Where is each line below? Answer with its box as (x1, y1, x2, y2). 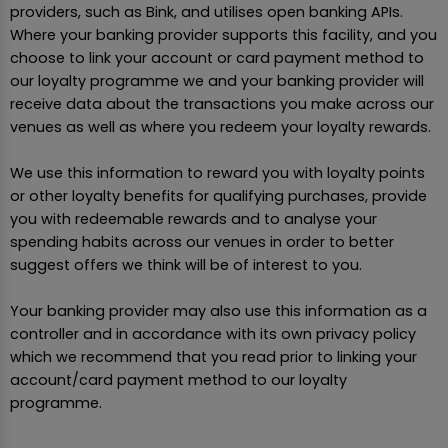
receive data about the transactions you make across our (10, 94, 434, 115)
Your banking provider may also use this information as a (10, 301, 427, 322)
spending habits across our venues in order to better (10, 232, 394, 253)
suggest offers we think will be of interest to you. (10, 255, 362, 276)
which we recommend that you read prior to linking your (10, 347, 417, 368)
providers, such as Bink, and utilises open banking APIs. (10, 2, 403, 23)
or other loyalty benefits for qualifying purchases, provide (10, 186, 427, 207)
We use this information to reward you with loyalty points (10, 163, 425, 184)
